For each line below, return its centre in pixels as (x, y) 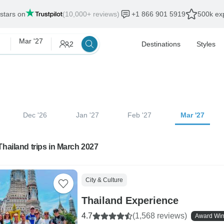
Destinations (161, 44)
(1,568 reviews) (159, 216)
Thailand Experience (130, 200)
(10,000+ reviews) (91, 14)
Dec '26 (35, 115)
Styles (206, 44)
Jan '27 (87, 115)
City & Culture (104, 180)
